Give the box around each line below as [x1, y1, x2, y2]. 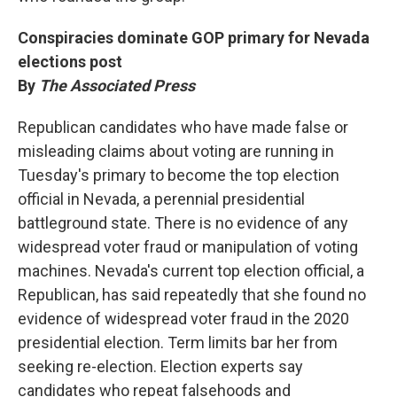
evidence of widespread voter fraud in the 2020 [18, 309, 349, 328]
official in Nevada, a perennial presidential [18, 190, 305, 208]
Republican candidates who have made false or [18, 118, 348, 136]
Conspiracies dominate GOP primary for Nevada [18, 28, 370, 47]
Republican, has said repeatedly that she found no [18, 285, 366, 304]
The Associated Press [39, 76, 195, 95]
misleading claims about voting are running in [18, 142, 334, 160]
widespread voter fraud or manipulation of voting [18, 237, 358, 256]
